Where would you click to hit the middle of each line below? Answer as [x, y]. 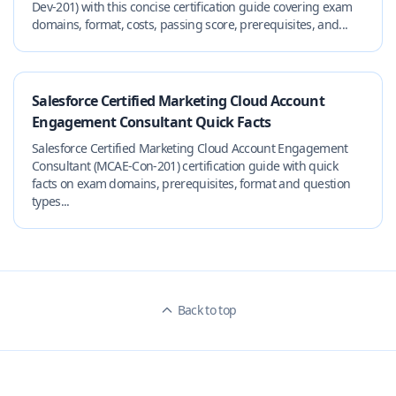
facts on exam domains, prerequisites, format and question [191, 183]
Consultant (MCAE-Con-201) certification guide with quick [185, 166]
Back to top [207, 310]
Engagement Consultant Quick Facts [152, 122]
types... [51, 201]
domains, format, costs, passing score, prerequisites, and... [190, 24]
